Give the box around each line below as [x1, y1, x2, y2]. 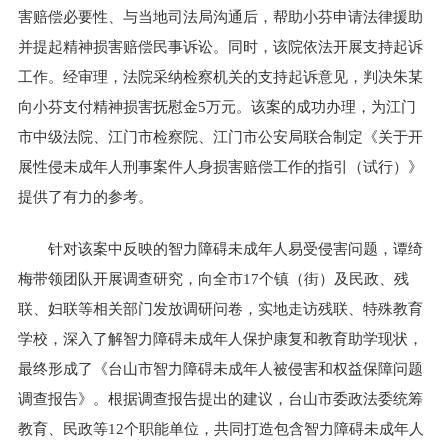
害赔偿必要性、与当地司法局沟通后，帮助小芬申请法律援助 [18, 8, 424, 25]
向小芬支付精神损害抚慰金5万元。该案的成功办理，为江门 [18, 98, 417, 115]
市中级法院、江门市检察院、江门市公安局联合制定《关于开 [18, 128, 424, 145]
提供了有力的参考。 [18, 188, 154, 205]
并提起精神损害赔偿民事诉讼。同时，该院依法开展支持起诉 [18, 38, 424, 55]
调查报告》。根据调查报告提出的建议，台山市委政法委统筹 [18, 391, 424, 408]
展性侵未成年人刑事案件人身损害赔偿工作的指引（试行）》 [18, 158, 424, 175]
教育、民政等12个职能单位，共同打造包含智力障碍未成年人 [18, 421, 425, 438]
